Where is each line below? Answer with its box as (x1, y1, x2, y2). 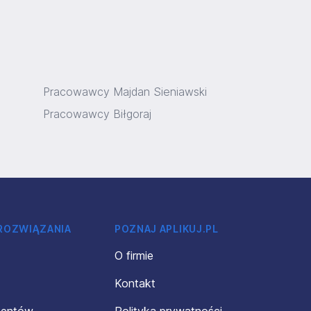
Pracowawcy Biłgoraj (43, 107, 151, 121)
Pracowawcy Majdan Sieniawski (43, 85, 207, 99)
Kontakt (114, 276, 155, 290)
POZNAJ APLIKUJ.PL (114, 223, 219, 235)
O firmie (114, 249, 153, 262)
